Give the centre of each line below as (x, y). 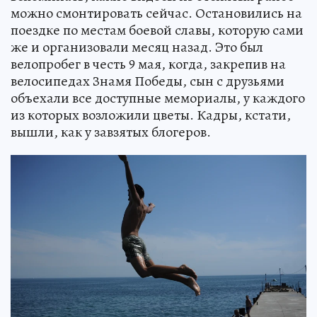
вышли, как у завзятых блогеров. (111, 132)
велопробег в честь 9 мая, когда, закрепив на (148, 64)
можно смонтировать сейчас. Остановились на (156, 13)
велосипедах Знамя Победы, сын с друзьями (148, 81)
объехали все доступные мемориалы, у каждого (158, 98)
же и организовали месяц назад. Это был (137, 47)
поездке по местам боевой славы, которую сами (157, 30)
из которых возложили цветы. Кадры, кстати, (151, 115)
